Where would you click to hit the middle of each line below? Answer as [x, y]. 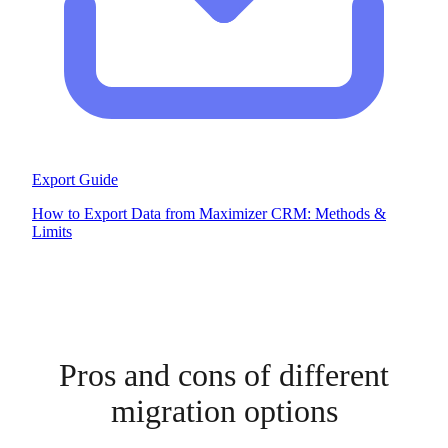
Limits [52, 231]
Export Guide [75, 179]
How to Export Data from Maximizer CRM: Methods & [209, 213]
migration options [224, 410]
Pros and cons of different [224, 374]
